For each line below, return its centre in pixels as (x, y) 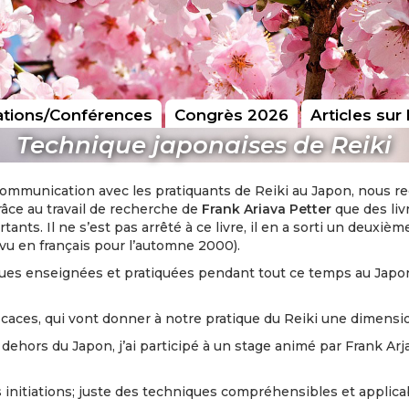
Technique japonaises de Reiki (204, 145)
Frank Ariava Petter (267, 209)
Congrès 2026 (231, 115)
